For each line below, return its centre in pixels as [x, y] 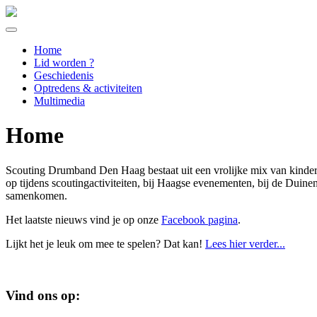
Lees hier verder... [245, 243]
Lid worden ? [64, 63]
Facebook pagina [200, 219]
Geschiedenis [64, 75]
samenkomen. [36, 195]
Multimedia [59, 101]
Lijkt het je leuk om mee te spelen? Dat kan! [105, 243]
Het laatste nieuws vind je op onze [83, 219]
